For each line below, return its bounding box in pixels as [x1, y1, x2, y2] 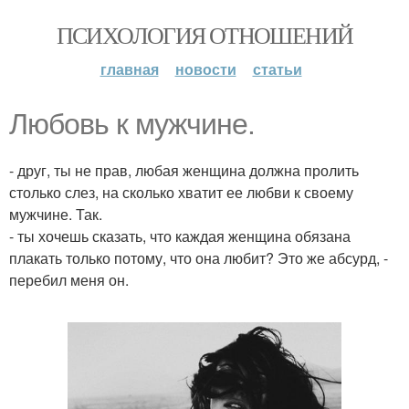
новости [174, 58, 236, 79]
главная [100, 58, 159, 79]
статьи [252, 58, 302, 79]
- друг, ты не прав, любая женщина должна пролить [9, 160, 359, 181]
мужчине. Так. [9, 204, 102, 225]
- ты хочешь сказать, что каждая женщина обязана [9, 225, 351, 246]
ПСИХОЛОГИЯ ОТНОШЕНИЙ [56, 19, 353, 50]
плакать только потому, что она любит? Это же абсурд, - [9, 247, 388, 268]
